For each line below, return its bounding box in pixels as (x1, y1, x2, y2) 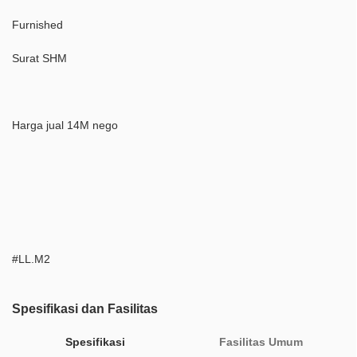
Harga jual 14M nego (12, 119, 118, 132)
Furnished (12, 18, 63, 32)
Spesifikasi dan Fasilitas (12, 302, 158, 316)
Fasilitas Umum (219, 335, 304, 349)
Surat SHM (12, 52, 70, 65)
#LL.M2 (12, 253, 50, 266)
